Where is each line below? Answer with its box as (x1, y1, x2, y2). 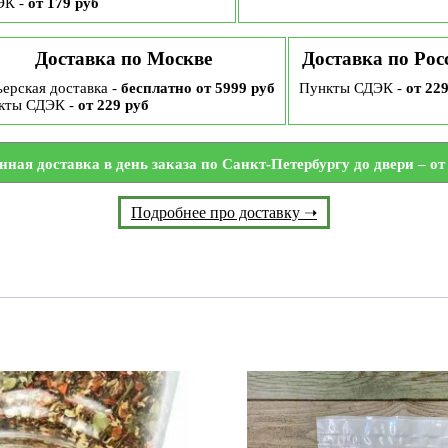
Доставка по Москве (34, 48, 212, 70)
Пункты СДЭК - (299, 80, 406, 97)
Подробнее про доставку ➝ (131, 204, 317, 222)
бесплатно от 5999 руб (121, 80, 275, 97)
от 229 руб (78, 97, 149, 114)
